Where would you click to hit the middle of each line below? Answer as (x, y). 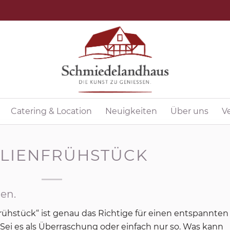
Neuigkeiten (131, 111)
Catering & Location (51, 111)
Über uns (189, 111)
